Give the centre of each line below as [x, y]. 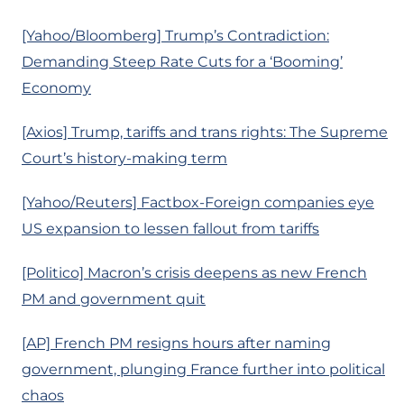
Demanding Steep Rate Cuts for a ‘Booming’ [182, 62]
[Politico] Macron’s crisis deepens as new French [194, 273]
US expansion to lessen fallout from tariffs [170, 229]
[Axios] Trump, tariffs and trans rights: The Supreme [205, 133]
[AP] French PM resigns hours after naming [176, 344]
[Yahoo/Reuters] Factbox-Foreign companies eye [198, 203]
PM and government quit [114, 299]
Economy [56, 88]
